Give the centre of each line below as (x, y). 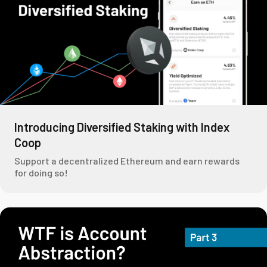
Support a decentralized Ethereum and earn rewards (127, 160)
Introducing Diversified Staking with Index (122, 127)
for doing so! (41, 172)
